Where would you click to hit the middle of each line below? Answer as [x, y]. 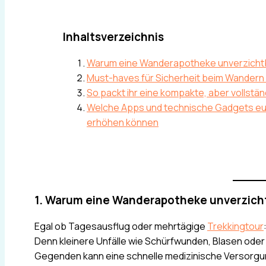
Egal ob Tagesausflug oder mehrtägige [121, 226]
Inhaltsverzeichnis [113, 37]
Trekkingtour [235, 226]
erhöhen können [123, 122]
